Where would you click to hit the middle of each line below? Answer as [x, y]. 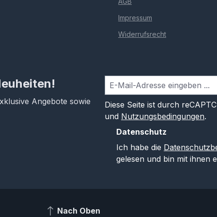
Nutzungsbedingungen [163, 116]
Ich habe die [140, 147]
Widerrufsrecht [142, 34]
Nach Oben [78, 210]
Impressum [135, 18]
